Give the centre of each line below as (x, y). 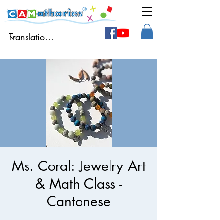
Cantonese (79, 202)
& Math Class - (79, 184)
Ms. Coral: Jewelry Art (79, 166)
